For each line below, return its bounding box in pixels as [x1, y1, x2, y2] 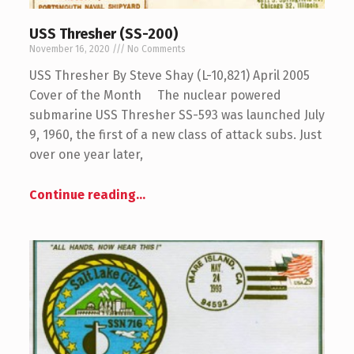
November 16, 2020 [28, 43, 112, 55]
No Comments [124, 43, 186, 55]
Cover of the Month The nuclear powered [28, 88, 281, 104]
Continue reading [28, 187, 136, 203]
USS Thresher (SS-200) [28, 25, 178, 43]
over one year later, [28, 147, 143, 163]
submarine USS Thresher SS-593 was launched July [28, 107, 325, 123]
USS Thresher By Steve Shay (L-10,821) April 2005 [28, 68, 310, 84]
